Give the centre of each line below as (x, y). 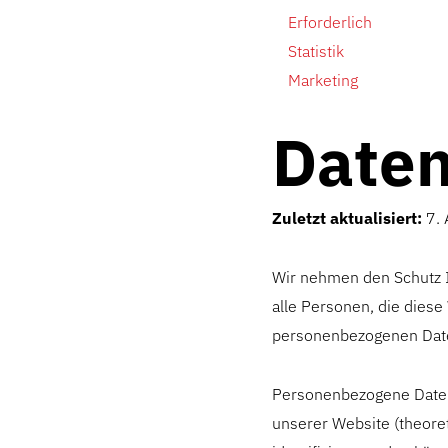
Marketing (323, 80)
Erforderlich (330, 22)
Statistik (316, 51)
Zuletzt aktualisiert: (347, 218)
